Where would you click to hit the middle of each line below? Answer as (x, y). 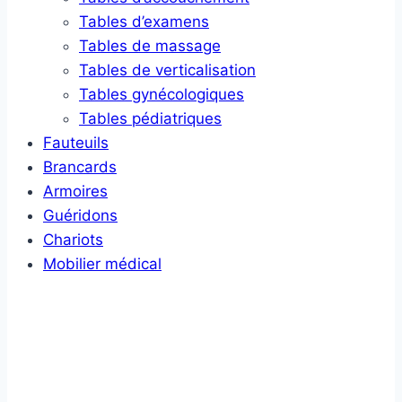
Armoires (75, 191)
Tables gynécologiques (162, 94)
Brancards (80, 166)
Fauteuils (76, 142)
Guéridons (80, 215)
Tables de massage (150, 45)
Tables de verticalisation (167, 70)
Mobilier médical (102, 263)
